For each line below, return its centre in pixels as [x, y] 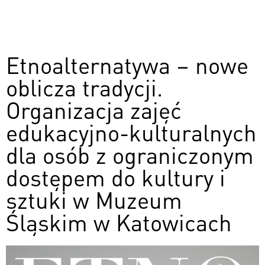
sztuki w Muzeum [94, 199]
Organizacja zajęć [94, 109]
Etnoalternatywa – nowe [127, 64]
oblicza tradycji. [84, 87]
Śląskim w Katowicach [119, 222]
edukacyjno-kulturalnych [131, 132]
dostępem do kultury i [116, 177]
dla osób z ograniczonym [130, 154]
